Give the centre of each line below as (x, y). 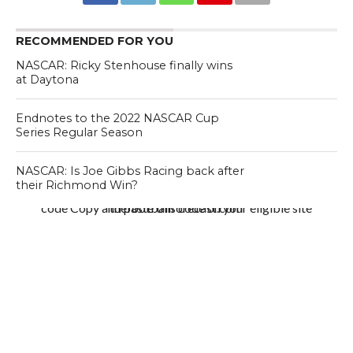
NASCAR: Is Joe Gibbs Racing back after (130, 171)
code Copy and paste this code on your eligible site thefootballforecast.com (176, 207)
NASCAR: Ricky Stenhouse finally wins (124, 65)
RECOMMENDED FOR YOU (94, 41)
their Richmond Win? (76, 185)
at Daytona (47, 79)
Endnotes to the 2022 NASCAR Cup (117, 118)
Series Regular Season (79, 132)
